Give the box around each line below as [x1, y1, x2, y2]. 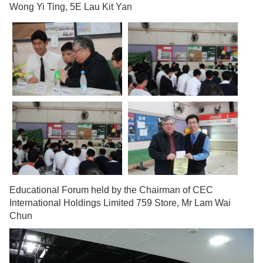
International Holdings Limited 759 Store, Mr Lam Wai [9, 197, 231, 208]
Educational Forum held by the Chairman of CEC [9, 184, 213, 195]
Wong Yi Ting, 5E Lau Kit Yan [9, 2, 132, 12]
